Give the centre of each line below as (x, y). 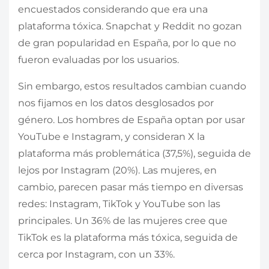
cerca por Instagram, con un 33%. (98, 254)
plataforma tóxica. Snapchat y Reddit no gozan (130, 26)
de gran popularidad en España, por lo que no (127, 43)
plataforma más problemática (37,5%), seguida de (134, 153)
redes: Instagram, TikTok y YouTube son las (119, 204)
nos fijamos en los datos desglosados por (116, 103)
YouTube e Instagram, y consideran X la (111, 136)
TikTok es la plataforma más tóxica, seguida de (128, 237)
